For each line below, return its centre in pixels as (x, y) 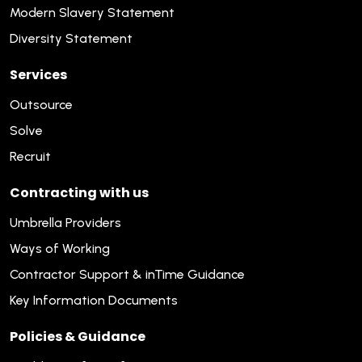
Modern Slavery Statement (92, 12)
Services (38, 74)
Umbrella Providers (65, 222)
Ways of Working (60, 248)
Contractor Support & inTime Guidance (127, 274)
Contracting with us (79, 192)
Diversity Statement (71, 38)
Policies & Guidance (78, 336)
